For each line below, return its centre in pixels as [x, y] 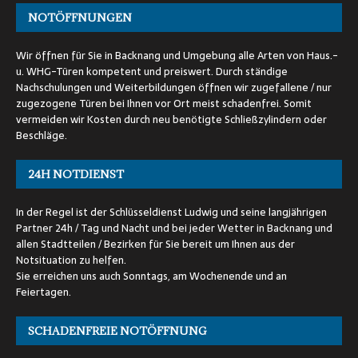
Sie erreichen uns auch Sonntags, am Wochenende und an [151, 276]
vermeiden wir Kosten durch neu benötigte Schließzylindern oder [171, 119]
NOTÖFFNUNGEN [80, 17]
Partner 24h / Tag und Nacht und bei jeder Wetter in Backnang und [174, 228]
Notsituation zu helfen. [71, 260]
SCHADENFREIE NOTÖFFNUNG [117, 330]
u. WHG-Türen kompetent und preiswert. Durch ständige [152, 71]
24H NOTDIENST [76, 174]
